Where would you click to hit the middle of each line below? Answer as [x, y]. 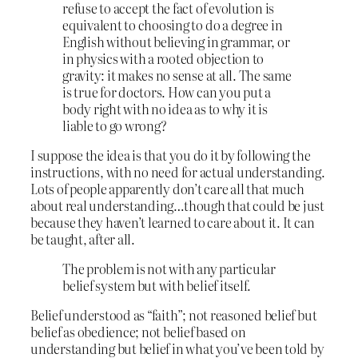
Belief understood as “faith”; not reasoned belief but [174, 315]
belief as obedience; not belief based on [138, 332]
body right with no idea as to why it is [165, 108]
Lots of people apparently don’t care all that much [168, 188]
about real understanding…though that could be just [178, 205]
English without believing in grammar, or [176, 41]
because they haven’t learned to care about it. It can [173, 222]
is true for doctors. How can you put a [167, 91]
